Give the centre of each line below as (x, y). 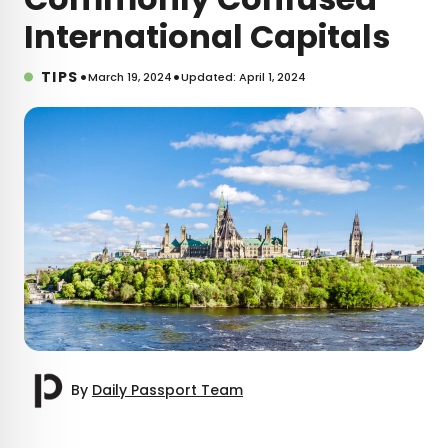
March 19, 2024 (129, 76)
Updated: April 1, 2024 (243, 76)
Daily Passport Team (167, 389)
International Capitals (210, 36)
